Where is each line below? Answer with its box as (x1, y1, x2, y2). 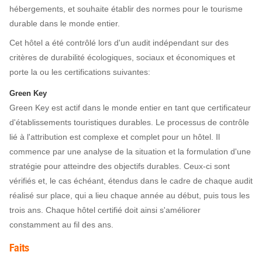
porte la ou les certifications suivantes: (9, 67, 150, 77)
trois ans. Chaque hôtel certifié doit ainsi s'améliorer (9, 205, 201, 215)
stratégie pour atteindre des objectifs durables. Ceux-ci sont (9, 161, 230, 171)
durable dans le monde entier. (9, 18, 120, 28)
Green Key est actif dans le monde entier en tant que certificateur (9, 102, 251, 112)
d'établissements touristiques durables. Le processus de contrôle (9, 117, 249, 127)
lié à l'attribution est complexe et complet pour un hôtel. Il (9, 132, 220, 142)
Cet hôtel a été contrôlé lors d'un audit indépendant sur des (9, 37, 229, 47)
